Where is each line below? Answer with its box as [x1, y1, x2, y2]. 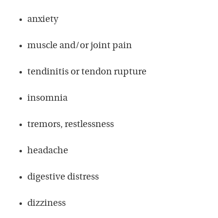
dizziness [27, 199, 66, 208]
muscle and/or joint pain [27, 41, 132, 51]
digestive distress [27, 172, 99, 182]
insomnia [27, 93, 68, 103]
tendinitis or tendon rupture [27, 67, 146, 77]
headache [27, 146, 68, 156]
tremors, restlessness [27, 120, 114, 129]
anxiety [27, 15, 58, 24]
